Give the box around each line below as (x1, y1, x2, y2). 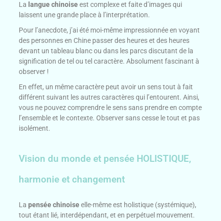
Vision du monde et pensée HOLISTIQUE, (19, 152, 191, 164)
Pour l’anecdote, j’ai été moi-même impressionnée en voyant (19, 26, 200, 34)
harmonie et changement (19, 173, 125, 185)
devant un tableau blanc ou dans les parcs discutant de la (19, 46, 194, 55)
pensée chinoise (28, 200, 80, 209)
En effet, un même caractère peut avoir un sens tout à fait (19, 82, 193, 91)
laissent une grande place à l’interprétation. (19, 10, 150, 19)
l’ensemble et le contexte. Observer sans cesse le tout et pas (19, 113, 200, 122)
